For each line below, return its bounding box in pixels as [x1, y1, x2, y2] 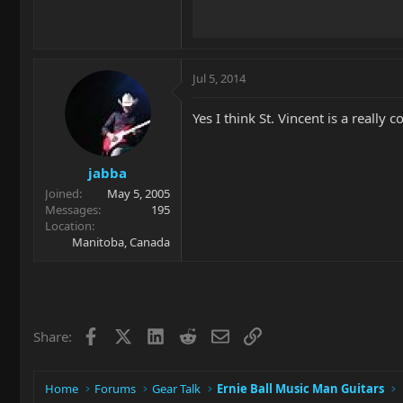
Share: [33, 327, 72, 345]
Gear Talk [152, 381, 201, 397]
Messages [45, 201, 98, 218]
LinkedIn [163, 325, 218, 344]
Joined [45, 184, 79, 201]
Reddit [195, 325, 236, 344]
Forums [94, 381, 137, 397]
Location [45, 217, 92, 234]
